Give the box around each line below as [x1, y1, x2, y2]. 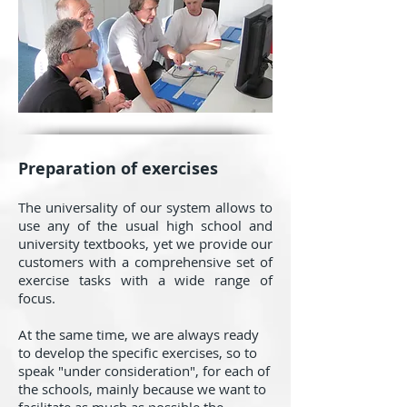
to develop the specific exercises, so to [18, 343, 257, 362]
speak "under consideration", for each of [18, 362, 270, 380]
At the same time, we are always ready [18, 325, 259, 343]
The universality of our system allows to [18, 198, 273, 216]
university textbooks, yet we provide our [18, 234, 273, 253]
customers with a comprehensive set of [18, 253, 273, 271]
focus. [18, 289, 55, 307]
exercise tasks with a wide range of [18, 271, 273, 289]
